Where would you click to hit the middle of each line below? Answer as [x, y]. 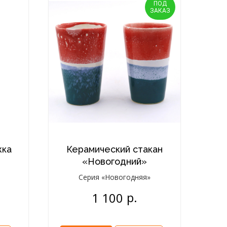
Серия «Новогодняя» [115, 177]
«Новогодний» [115, 161]
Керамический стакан [115, 149]
